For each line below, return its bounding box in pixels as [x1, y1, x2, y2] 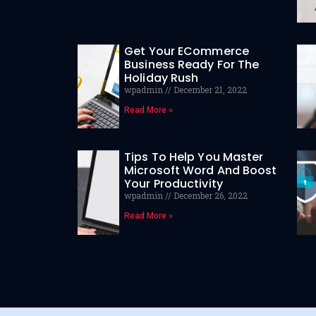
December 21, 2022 [171, 84, 248, 96]
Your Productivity [124, 176, 223, 193]
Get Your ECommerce [124, 43, 249, 60]
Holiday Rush [124, 70, 199, 87]
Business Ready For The [124, 56, 260, 73]
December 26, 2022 [171, 190, 248, 202]
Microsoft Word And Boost [124, 162, 277, 179]
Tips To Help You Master [124, 149, 264, 166]
